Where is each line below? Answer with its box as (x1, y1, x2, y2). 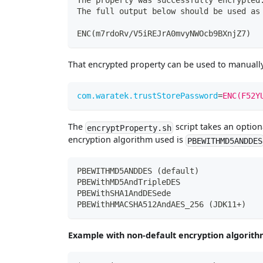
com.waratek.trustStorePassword (76, 90, 218, 100)
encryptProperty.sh (87, 123, 172, 133)
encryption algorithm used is (68, 134, 186, 146)
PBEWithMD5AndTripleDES (76, 177, 180, 187)
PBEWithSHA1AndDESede (76, 188, 171, 198)
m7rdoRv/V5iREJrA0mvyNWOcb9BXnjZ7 (95, 29, 246, 38)
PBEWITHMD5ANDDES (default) (76, 166, 199, 176)
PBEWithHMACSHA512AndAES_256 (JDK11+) (76, 199, 246, 209)
